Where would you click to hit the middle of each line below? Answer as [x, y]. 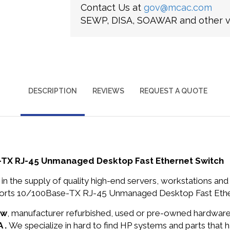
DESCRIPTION [52, 91]
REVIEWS [108, 91]
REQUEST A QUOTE [173, 91]
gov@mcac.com [178, 7]
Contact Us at [112, 7]
